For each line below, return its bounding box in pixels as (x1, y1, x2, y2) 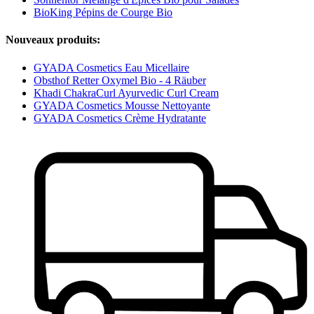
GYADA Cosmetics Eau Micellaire (34, 61, 189, 74)
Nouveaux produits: (6, 34, 100, 46)
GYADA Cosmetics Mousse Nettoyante (34, 99, 210, 111)
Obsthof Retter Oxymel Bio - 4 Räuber (34, 74, 206, 86)
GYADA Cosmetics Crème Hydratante (34, 111, 206, 124)
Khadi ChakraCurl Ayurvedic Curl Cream (34, 86, 219, 99)
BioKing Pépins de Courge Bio (34, 6, 172, 19)
